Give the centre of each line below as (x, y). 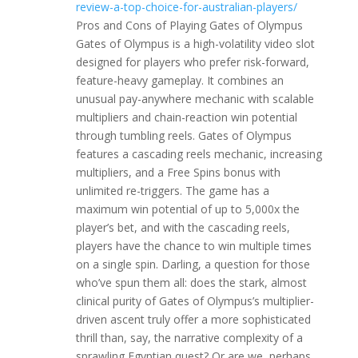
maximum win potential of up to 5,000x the (187, 209)
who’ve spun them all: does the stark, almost (191, 282)
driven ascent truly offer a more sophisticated (193, 319)
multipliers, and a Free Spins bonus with (178, 172)
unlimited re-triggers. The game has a (172, 191)
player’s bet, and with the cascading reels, (183, 227)
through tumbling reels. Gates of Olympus (183, 135)
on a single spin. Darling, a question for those (193, 264)
